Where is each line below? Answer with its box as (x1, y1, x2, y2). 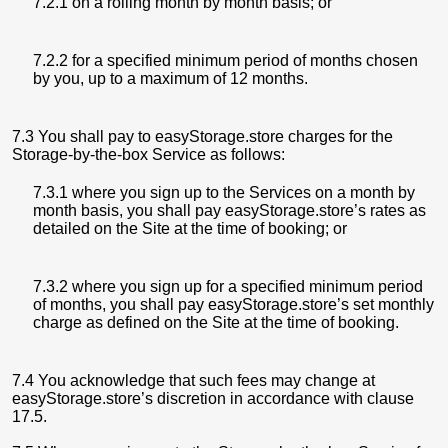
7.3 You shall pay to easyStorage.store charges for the (12, 128, 393, 145)
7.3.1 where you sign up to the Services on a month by (33, 184, 415, 201)
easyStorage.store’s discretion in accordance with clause (12, 390, 414, 407)
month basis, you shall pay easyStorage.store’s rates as (33, 202, 426, 219)
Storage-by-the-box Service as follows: (12, 146, 285, 163)
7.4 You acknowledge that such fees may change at (12, 372, 375, 389)
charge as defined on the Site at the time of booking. (33, 314, 399, 331)
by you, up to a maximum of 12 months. (33, 70, 308, 87)
